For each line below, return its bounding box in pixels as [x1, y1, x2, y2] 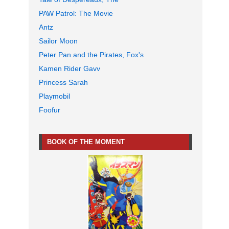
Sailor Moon [39, 37, 78, 45]
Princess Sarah [39, 78, 88, 87]
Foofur [39, 106, 60, 114]
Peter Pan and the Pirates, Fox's [39, 51, 144, 59]
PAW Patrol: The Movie [39, 9, 113, 18]
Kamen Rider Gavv [39, 64, 100, 73]
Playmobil [39, 92, 70, 101]
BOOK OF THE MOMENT [47, 138, 125, 146]
